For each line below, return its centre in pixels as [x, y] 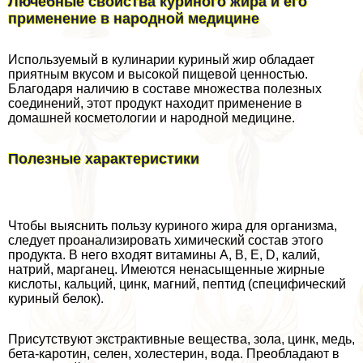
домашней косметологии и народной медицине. [152, 117]
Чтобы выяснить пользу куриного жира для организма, [173, 225]
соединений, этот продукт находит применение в [155, 103]
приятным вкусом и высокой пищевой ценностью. [158, 74]
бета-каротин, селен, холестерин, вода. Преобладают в [174, 353]
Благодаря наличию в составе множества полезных [165, 88]
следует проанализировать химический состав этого [166, 240]
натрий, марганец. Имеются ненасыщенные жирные [167, 269]
